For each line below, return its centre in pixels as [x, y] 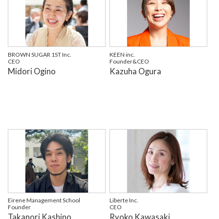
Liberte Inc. [124, 200]
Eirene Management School [44, 200]
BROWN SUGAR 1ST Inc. [39, 54]
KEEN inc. [122, 54]
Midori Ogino [32, 71]
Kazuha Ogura [136, 71]
